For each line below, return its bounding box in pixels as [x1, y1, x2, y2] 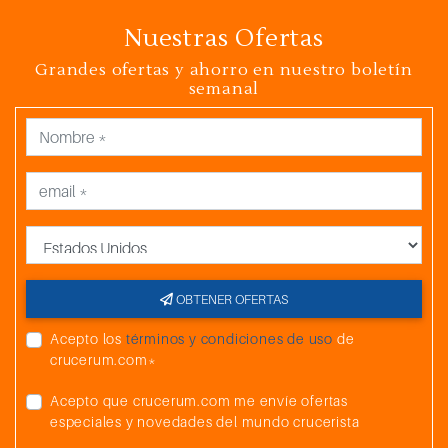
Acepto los [50, 330, 126, 347]
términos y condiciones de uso [125, 330, 334, 347]
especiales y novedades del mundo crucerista [50, 413, 360, 430]
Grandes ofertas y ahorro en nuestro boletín [35, 60, 413, 80]
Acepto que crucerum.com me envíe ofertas [50, 392, 348, 409]
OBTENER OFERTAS [235, 291, 288, 307]
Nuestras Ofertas [124, 23, 324, 54]
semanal [188, 79, 260, 99]
